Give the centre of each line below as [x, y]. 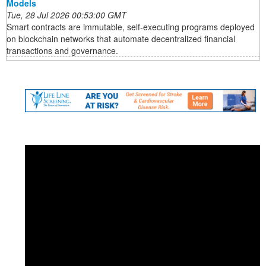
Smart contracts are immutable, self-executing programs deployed [131, 27]
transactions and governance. [62, 51]
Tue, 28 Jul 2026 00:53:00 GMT [66, 15]
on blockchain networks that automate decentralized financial [121, 39]
